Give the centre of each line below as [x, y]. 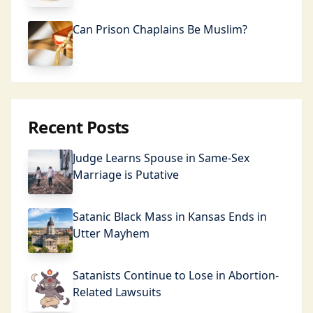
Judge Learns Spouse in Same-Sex [161, 158]
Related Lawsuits [117, 292]
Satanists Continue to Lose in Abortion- [176, 275]
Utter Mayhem [111, 233]
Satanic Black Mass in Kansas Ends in [170, 217]
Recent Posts [79, 127]
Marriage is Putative [126, 175]
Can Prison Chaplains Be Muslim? [160, 29]
